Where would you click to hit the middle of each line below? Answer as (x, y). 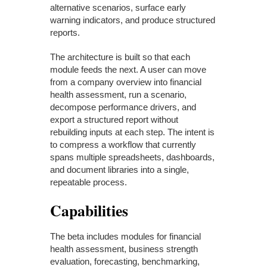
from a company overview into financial (126, 82)
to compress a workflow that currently (123, 144)
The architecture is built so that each (120, 57)
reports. (65, 32)
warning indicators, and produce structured (133, 20)
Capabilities (89, 210)
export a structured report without (114, 119)
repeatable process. (89, 182)
